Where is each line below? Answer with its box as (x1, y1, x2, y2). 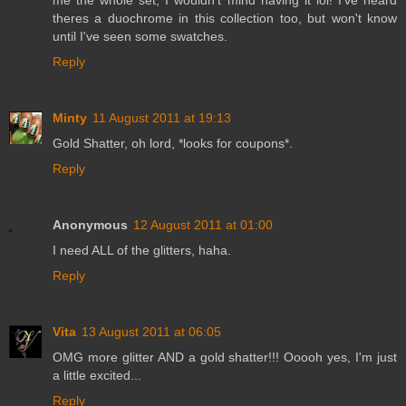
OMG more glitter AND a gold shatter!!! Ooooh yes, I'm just (53, 349, 397, 364)
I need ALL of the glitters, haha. (53, 242, 231, 257)
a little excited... (53, 367, 141, 382)
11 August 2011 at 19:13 (92, 110, 231, 125)
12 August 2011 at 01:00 (133, 217, 273, 232)
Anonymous (53, 217, 128, 232)
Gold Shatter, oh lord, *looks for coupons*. (53, 135, 293, 150)
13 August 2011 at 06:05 (82, 324, 221, 339)
